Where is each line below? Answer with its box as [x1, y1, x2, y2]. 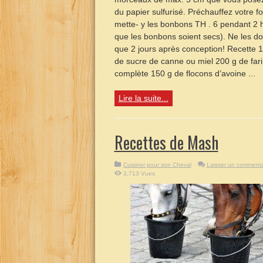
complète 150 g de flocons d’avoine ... [114, 69, 255, 78]
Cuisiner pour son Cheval [123, 161, 191, 168]
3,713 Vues [123, 170, 155, 177]
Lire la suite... [118, 93, 168, 103]
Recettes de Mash [114, 130, 218, 154]
